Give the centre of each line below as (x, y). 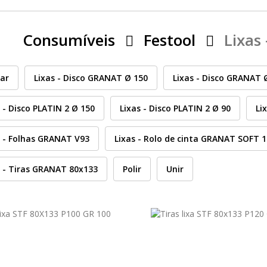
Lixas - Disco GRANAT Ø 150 (91, 78)
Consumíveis (69, 40)
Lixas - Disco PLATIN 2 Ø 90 (175, 108)
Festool (169, 40)
